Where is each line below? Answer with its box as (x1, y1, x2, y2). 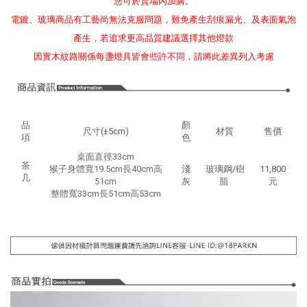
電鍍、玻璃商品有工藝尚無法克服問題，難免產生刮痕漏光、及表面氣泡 (11, 14, 296, 25)
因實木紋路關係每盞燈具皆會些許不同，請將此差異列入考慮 (33, 51, 274, 62)
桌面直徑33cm (77, 151, 134, 162)
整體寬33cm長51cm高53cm (50, 188, 161, 199)
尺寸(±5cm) (82, 126, 129, 136)
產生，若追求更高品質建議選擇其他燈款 (73, 33, 234, 43)
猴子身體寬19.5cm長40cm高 (49, 164, 162, 174)
